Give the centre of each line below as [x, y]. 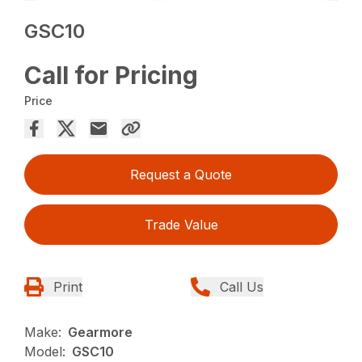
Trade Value [181, 224]
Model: [45, 351]
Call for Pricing [112, 75]
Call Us [242, 286]
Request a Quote [181, 174]
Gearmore [101, 332]
